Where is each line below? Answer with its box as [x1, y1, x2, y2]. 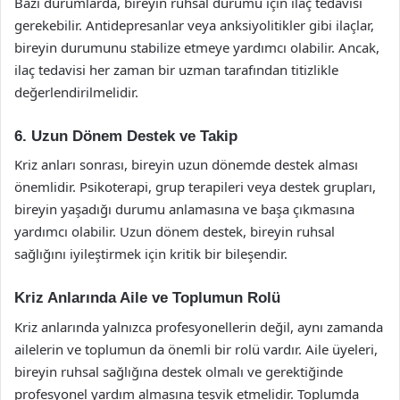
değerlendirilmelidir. [14, 82, 138, 101]
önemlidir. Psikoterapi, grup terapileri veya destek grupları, [14, 178, 376, 196]
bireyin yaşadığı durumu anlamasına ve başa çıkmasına [14, 200, 354, 218]
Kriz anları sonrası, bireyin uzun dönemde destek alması [14, 155, 358, 173]
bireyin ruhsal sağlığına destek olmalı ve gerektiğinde [14, 362, 343, 380]
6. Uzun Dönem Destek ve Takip [14, 127, 237, 145]
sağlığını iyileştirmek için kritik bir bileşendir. [14, 245, 287, 262]
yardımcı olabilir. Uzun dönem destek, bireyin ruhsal [14, 222, 335, 240]
